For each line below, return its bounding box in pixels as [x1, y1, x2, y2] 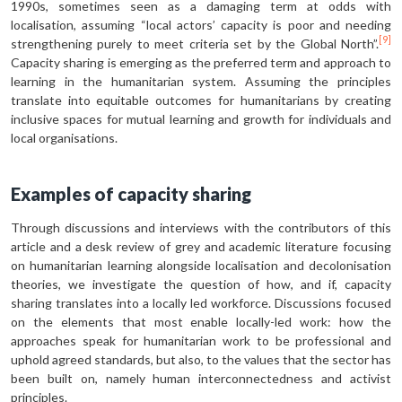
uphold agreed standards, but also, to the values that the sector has [11, 351, 391, 367]
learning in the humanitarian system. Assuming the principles [11, 73, 391, 89]
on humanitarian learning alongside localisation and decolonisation [11, 257, 391, 273]
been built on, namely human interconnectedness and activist [11, 370, 391, 386]
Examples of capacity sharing [11, 182, 251, 205]
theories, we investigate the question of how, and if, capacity [11, 275, 391, 292]
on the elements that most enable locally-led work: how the [11, 313, 391, 329]
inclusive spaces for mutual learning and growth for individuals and [11, 110, 391, 127]
